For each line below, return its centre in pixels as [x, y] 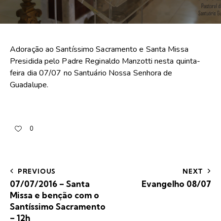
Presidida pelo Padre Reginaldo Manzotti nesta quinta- [105, 61]
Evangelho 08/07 [176, 184]
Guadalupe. [29, 85]
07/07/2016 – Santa [50, 184]
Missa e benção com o [55, 195]
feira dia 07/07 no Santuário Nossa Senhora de [91, 73]
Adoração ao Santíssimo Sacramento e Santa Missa [99, 50]
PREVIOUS [37, 171]
